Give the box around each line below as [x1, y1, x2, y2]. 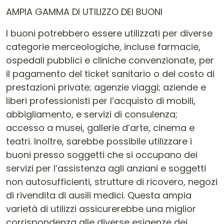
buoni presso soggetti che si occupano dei [6, 148, 197, 161]
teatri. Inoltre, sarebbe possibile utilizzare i [6, 135, 192, 147]
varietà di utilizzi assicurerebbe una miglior [6, 202, 196, 215]
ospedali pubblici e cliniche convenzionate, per [6, 54, 214, 66]
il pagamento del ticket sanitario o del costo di [6, 67, 214, 80]
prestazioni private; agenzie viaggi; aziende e [6, 81, 206, 93]
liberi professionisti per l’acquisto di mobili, [6, 94, 195, 107]
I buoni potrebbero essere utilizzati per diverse [6, 27, 212, 39]
